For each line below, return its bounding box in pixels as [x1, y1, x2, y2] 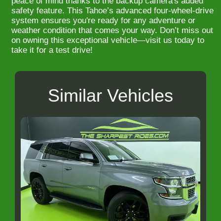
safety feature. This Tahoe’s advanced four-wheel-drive [11, 6, 214, 16]
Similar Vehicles [48, 85, 173, 106]
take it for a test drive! [11, 45, 93, 55]
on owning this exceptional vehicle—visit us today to [11, 36, 204, 45]
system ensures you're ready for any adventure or [11, 16, 195, 26]
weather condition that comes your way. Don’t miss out [11, 26, 213, 36]
